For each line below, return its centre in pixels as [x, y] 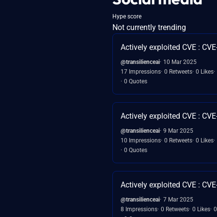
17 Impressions [141, 71]
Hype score [127, 16]
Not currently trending [149, 27]
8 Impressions [139, 209]
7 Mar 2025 [178, 199]
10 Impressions [141, 140]
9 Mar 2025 [178, 131]
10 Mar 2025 [180, 62]
